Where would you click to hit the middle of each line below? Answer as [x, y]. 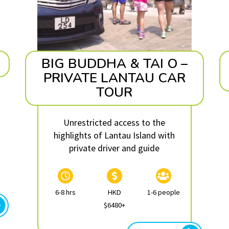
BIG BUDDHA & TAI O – [114, 63]
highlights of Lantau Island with [114, 135]
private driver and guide [114, 148]
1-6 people [163, 192]
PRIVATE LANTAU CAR [114, 78]
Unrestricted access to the [114, 122]
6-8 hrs [65, 192]
